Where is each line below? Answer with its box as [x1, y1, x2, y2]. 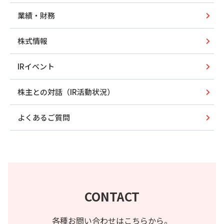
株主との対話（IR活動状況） [17, 86, 114, 97]
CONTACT [84, 187, 139, 205]
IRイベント [17, 61, 54, 72]
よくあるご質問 [17, 112, 70, 123]
